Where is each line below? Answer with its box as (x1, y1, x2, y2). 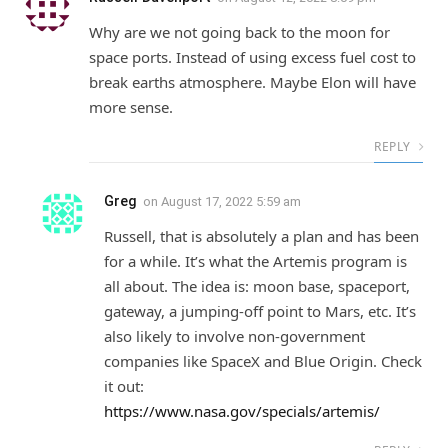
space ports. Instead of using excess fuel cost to (89, 47, 416, 68)
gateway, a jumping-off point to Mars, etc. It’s (104, 301, 416, 322)
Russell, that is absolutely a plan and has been (104, 226, 419, 247)
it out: (104, 376, 144, 397)
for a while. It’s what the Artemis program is (104, 251, 407, 272)
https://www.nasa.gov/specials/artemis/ (104, 401, 380, 422)
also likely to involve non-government (104, 326, 365, 347)
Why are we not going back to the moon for (89, 22, 390, 43)
